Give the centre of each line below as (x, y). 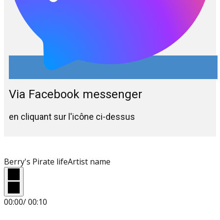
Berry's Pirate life (36, 161)
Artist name (89, 161)
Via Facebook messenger (76, 94)
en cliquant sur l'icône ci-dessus (73, 116)
